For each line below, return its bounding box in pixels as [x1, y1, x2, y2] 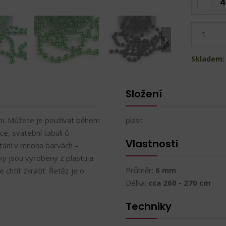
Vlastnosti [126, 137, 178, 151]
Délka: [126, 178, 148, 188]
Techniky [126, 199, 172, 213]
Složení [126, 87, 162, 101]
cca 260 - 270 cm [148, 178, 210, 188]
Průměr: [126, 165, 155, 175]
